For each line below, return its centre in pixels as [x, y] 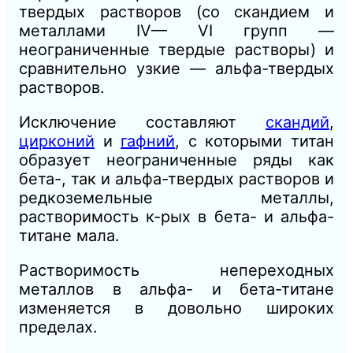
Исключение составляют [142, 123]
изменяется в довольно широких [176, 308]
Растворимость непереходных [176, 271]
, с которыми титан [255, 141]
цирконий [57, 141]
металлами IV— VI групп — [176, 31]
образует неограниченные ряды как [176, 160]
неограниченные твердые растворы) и [176, 50]
